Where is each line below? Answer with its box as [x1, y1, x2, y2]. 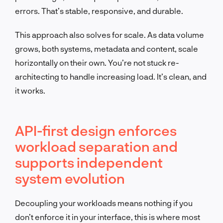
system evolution [15, 169, 125, 187]
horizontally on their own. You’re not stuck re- [15, 57, 179, 67]
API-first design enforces [15, 121, 177, 139]
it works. [15, 85, 45, 95]
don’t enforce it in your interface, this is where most [15, 212, 200, 222]
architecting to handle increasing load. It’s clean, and [15, 71, 207, 81]
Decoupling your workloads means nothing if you [15, 198, 193, 208]
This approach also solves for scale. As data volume [15, 29, 204, 39]
